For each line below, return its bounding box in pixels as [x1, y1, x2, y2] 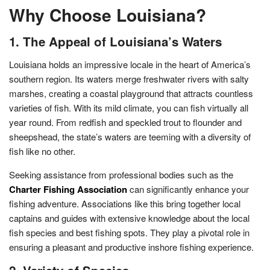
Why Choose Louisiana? [9, 2, 206, 27]
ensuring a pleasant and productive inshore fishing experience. [9, 240, 254, 253]
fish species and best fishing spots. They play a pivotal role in [9, 225, 250, 239]
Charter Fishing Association [9, 182, 127, 196]
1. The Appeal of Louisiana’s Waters [9, 32, 222, 50]
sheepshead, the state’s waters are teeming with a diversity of [9, 130, 251, 143]
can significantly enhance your [127, 182, 249, 195]
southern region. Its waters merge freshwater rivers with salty [9, 72, 249, 85]
